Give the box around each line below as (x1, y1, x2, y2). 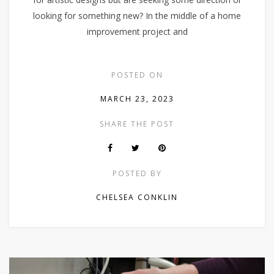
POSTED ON (111, 70, 163, 81)
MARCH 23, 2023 (100, 94, 174, 105)
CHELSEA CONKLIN (96, 192, 178, 203)
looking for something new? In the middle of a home (33, 10, 241, 22)
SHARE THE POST (100, 119, 174, 130)
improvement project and (86, 26, 188, 38)
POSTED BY (112, 168, 162, 179)
